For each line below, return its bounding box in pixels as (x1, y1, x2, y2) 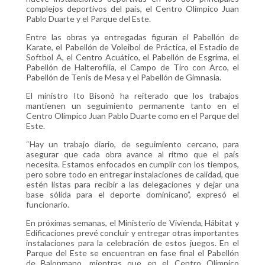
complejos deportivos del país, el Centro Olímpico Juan (26, 4, 239, 14)
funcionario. (26, 199, 69, 210)
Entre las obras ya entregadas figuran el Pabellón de (26, 32, 239, 43)
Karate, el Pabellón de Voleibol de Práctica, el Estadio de (26, 42, 239, 53)
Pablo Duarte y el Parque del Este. (26, 14, 151, 24)
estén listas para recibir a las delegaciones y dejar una (26, 179, 239, 190)
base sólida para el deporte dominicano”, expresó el (26, 189, 239, 200)
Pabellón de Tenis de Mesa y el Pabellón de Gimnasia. (26, 72, 221, 83)
